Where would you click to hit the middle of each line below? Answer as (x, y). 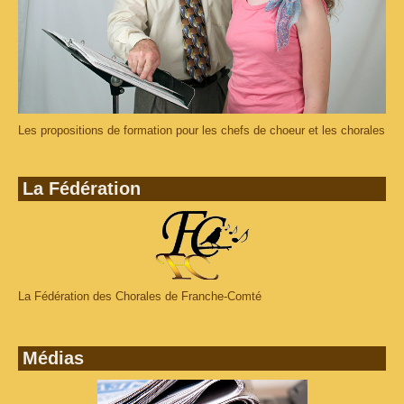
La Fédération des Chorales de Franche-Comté (140, 296)
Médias (53, 358)
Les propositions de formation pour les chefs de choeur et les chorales (202, 130)
